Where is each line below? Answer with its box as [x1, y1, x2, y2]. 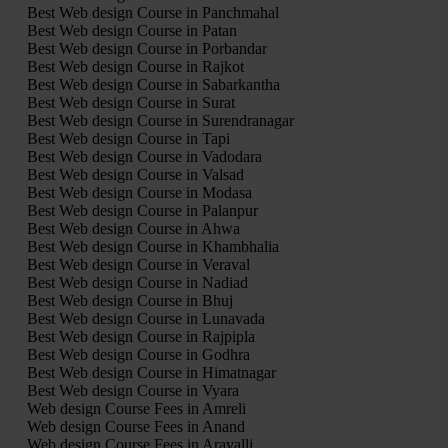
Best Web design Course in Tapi [26, 129, 230, 147]
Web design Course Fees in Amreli [26, 399, 246, 417]
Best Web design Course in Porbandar [26, 39, 267, 57]
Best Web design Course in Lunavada [26, 309, 265, 327]
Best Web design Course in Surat [26, 93, 235, 111]
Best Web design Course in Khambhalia [26, 237, 279, 255]
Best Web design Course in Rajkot [26, 57, 244, 75]
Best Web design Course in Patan [26, 21, 237, 39]
